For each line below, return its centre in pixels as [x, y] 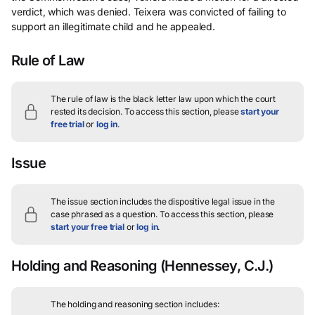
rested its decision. [87, 111]
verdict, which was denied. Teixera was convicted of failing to [149, 12]
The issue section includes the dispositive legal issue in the [163, 201]
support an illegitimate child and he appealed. [113, 26]
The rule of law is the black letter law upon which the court [163, 99]
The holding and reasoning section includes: [135, 304]
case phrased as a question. [104, 214]
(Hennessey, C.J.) [215, 266]
